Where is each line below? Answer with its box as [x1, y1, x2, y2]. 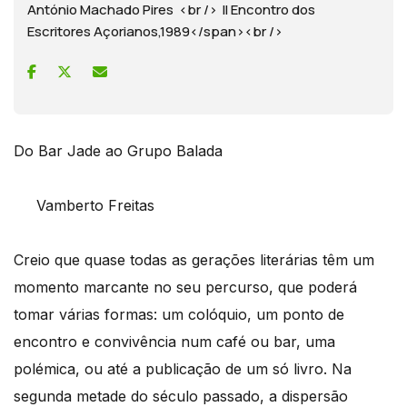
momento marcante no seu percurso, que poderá [14, 277, 357, 296]
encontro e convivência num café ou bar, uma [14, 332, 335, 351]
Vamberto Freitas [14, 195, 154, 214]
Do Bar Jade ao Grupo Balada [14, 141, 223, 160]
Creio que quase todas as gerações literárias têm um [14, 250, 374, 269]
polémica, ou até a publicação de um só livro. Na [14, 359, 352, 378]
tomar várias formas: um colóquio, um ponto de [14, 304, 344, 323]
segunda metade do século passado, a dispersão [14, 386, 348, 405]
